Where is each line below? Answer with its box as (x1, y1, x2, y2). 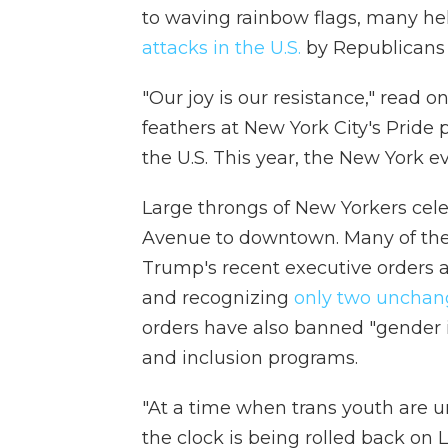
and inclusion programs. (142, 347, 358, 369)
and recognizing (142, 287, 294, 309)
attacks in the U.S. (142, 37, 301, 59)
